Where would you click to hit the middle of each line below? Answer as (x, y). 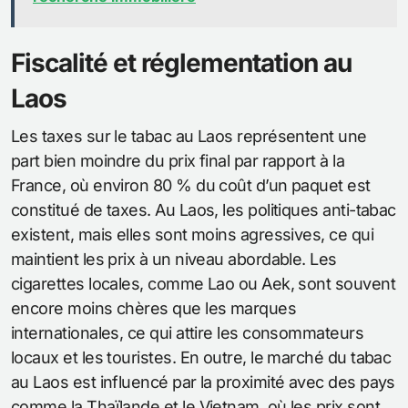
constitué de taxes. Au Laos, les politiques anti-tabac (204, 210)
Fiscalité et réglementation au (181, 63)
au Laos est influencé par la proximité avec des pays (203, 382)
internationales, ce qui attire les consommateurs (188, 333)
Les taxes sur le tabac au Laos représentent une (189, 137)
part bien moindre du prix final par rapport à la (178, 161)
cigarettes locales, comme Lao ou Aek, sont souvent (203, 284)
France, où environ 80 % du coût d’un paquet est (191, 186)
